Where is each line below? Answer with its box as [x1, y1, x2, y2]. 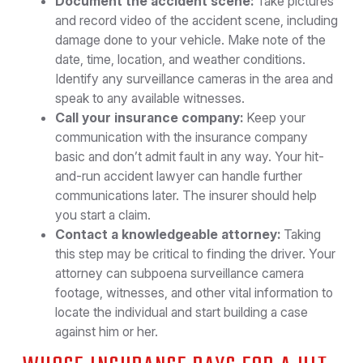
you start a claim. [55, 207, 151, 223]
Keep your [243, 109, 305, 126]
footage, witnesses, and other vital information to [55, 284, 333, 301]
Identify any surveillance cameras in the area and [55, 70, 333, 87]
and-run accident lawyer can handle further [55, 168, 302, 184]
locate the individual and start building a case [55, 304, 308, 320]
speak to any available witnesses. [55, 90, 245, 106]
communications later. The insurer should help [55, 187, 317, 203]
